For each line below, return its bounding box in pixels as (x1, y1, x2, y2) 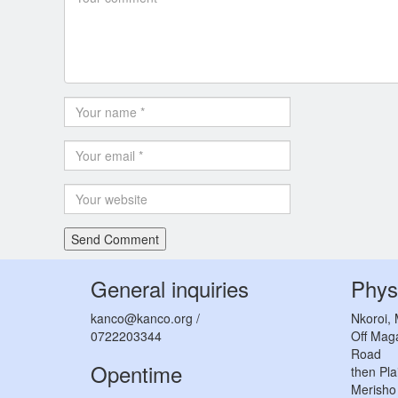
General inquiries (91, 273, 249, 304)
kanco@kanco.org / (91, 309, 200, 327)
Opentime (91, 358, 182, 389)
